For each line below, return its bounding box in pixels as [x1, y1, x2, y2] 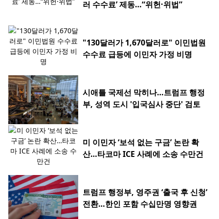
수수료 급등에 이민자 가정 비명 [83, 49, 192, 60]
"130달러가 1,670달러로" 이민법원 [83, 37, 206, 48]
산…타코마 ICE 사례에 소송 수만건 [83, 149, 203, 160]
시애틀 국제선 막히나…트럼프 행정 [83, 87, 205, 98]
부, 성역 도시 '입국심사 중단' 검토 [83, 99, 200, 110]
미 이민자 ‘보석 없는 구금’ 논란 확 [83, 137, 199, 148]
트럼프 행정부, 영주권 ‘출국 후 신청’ [83, 187, 207, 198]
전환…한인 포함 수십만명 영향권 [83, 198, 197, 210]
